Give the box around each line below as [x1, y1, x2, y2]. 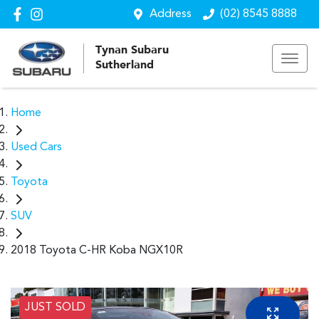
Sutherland [95, 59, 154, 71]
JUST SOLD [25, 302, 85, 313]
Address [150, 9, 192, 20]
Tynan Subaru [95, 44, 169, 56]
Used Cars [11, 142, 62, 154]
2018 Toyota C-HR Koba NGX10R [11, 245, 183, 256]
